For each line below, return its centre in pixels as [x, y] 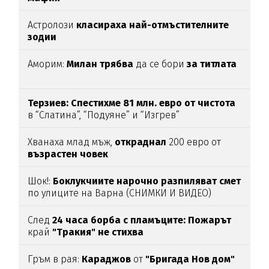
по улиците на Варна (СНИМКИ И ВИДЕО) [120, 193]
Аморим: [47, 64]
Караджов [107, 259]
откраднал [141, 142]
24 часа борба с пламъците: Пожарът [141, 220]
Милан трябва [101, 64]
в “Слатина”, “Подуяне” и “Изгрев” [104, 115]
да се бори [162, 64]
